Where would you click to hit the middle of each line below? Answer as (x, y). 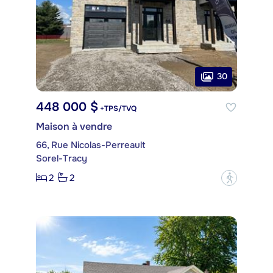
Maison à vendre (74, 126)
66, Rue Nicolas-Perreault (91, 145)
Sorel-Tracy (62, 158)
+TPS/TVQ (117, 108)
